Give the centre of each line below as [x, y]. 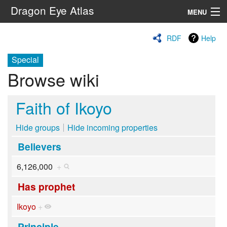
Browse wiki [53, 80]
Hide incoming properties [113, 127]
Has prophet [46, 186]
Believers [39, 146]
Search [108, 63]
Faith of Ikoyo [64, 107]
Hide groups [38, 127]
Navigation [23, 34]
